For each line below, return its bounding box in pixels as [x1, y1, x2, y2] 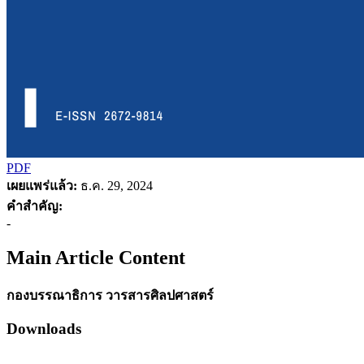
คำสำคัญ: [6, 198, 63, 213]
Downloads [6, 320, 81, 338]
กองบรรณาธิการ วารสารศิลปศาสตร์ [6, 288, 214, 302]
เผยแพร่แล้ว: [6, 178, 77, 193]
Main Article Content [6, 246, 185, 268]
